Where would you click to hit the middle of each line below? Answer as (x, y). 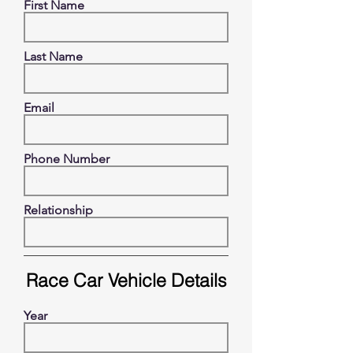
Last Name (53, 56)
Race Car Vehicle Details (126, 280)
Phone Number (67, 159)
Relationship (58, 210)
